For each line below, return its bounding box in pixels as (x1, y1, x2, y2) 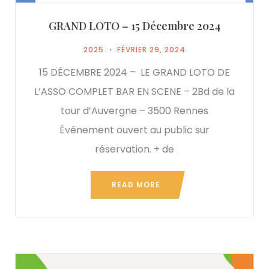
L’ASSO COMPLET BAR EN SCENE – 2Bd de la (34, 84, 235, 98)
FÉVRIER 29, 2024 (117, 44, 186, 55)
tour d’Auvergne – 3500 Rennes (61, 103, 208, 118)
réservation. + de (95, 142, 174, 156)
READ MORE (112, 179, 160, 190)
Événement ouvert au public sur (59, 122, 210, 137)
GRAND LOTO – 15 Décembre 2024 (49, 18, 220, 33)
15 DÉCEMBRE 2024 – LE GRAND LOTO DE (39, 65, 230, 79)
